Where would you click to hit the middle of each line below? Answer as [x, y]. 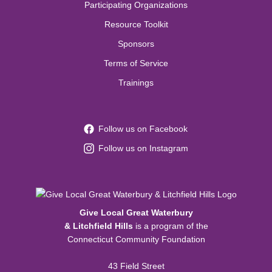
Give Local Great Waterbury [136, 213]
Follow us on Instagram [143, 148]
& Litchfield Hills [98, 226]
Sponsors [136, 44]
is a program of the [170, 226]
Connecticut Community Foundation [136, 240]
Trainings [136, 83]
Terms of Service [136, 63]
